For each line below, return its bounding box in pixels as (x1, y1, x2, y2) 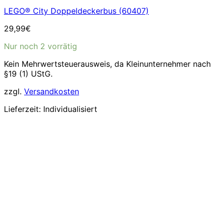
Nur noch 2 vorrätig (4, 41, 77, 51)
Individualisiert (43, 104, 97, 114)
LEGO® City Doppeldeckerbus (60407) (4, 5, 149, 16)
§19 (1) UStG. (4, 68, 53, 79)
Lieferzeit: (4, 104, 43, 114)
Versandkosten (24, 86, 79, 96)
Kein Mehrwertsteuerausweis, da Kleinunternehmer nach (4, 58, 211, 69)
